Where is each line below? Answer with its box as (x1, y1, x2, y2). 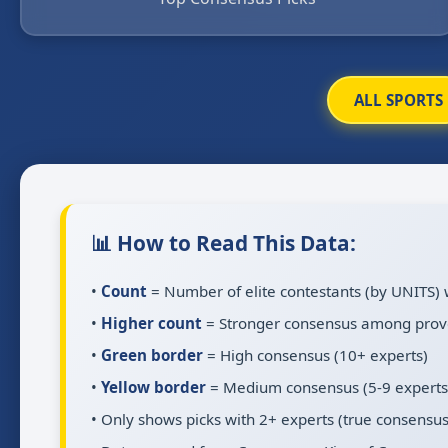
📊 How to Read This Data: (91, 229, 356, 257)
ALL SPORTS (354, 90, 443, 110)
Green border (101, 345, 203, 365)
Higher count (101, 313, 202, 333)
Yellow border (101, 377, 206, 397)
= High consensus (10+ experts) (203, 345, 428, 365)
